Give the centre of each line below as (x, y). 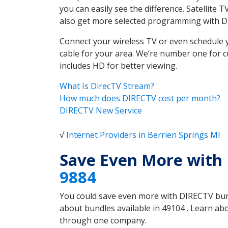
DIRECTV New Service (101, 111)
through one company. (103, 221)
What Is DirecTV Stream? (107, 86)
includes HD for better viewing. (118, 66)
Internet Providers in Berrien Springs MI (143, 135)
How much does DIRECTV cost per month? (140, 98)
